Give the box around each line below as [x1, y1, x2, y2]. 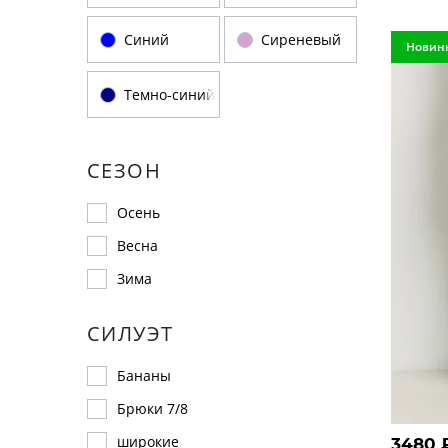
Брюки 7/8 [117, 399, 188, 418]
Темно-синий [124, 85, 215, 104]
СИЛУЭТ [87, 320, 174, 347]
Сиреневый [261, 30, 341, 49]
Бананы [117, 366, 171, 385]
